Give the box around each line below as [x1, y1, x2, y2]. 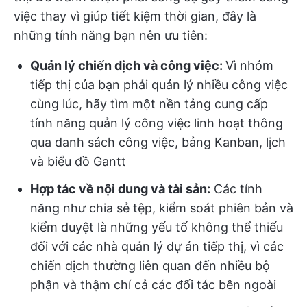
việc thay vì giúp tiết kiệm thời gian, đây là [14, 9, 256, 23]
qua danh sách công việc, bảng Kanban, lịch [30, 135, 286, 149]
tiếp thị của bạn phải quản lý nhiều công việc [30, 77, 288, 92]
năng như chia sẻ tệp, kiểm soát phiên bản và [30, 201, 293, 215]
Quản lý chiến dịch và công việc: [30, 58, 225, 73]
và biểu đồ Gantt [30, 154, 126, 169]
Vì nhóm [225, 58, 273, 73]
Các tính [210, 182, 262, 196]
